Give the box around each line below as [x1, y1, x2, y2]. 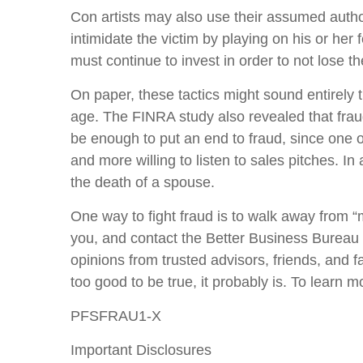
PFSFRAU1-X [70, 308, 161, 325]
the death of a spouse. [70, 174, 215, 191]
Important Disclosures [70, 342, 211, 359]
